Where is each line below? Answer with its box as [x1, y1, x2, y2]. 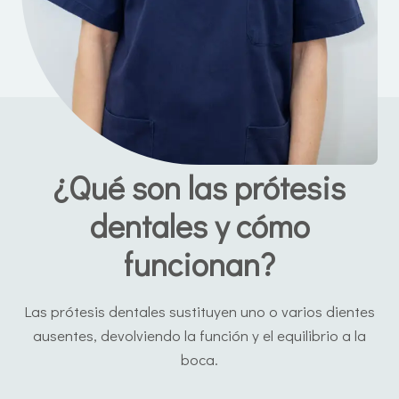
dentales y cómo [89, 204, 310, 248]
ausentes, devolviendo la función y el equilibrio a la [33, 325, 366, 346]
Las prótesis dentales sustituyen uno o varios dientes [24, 301, 375, 322]
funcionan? [124, 242, 275, 286]
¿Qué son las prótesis [53, 166, 346, 209]
